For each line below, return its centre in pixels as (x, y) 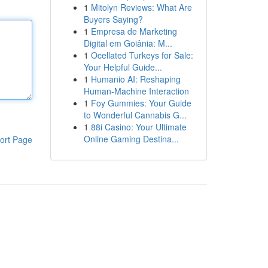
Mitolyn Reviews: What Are (141, 7)
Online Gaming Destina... (131, 139)
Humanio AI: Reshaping (135, 79)
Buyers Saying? (113, 19)
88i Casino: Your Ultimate (138, 127)
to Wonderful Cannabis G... (135, 115)
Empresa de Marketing (134, 31)
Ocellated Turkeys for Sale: (142, 55)
